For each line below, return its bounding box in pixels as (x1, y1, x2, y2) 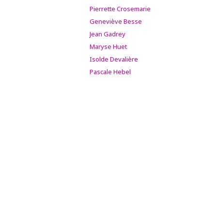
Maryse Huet (90, 42, 127, 51)
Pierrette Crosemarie (90, 4, 151, 13)
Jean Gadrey (90, 30, 125, 38)
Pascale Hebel (90, 67, 131, 76)
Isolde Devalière (90, 55, 138, 63)
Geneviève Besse (90, 17, 142, 26)
